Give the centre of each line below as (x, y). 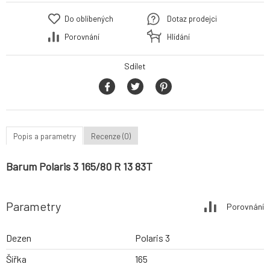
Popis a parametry (45, 136)
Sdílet (135, 66)
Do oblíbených (89, 19)
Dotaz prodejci (192, 19)
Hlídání (178, 37)
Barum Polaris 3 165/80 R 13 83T (79, 167)
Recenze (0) (111, 136)
